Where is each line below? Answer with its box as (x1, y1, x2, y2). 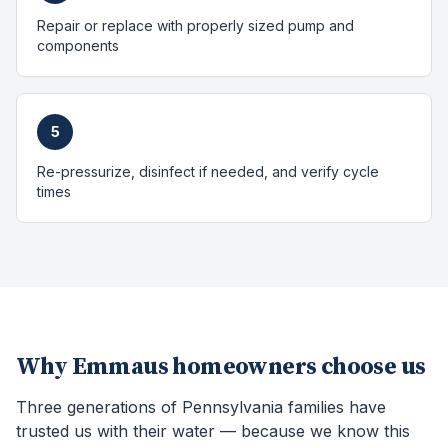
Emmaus (71, 352, 169, 382)
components (37, 37, 119, 54)
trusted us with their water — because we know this (16, 421, 410, 441)
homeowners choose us (168, 352, 426, 382)
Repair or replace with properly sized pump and (37, 17, 354, 34)
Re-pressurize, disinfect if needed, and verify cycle (37, 163, 379, 180)
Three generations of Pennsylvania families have (16, 397, 386, 417)
